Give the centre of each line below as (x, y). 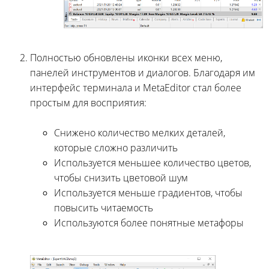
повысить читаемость (104, 208)
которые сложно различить (116, 148)
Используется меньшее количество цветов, (153, 163)
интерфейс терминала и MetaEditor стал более (136, 88)
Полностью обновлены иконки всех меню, (126, 58)
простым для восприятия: (88, 103)
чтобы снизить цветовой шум (121, 178)
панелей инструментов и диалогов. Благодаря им (143, 73)
